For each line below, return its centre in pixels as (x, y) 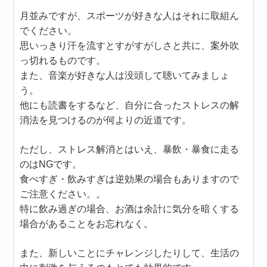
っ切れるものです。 (63, 60)
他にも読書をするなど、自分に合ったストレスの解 (130, 105)
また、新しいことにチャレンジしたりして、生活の (130, 253)
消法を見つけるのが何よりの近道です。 (106, 120)
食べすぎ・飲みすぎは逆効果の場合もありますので (130, 179)
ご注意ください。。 (63, 194)
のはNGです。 (51, 164)
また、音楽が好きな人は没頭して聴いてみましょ (125, 75)
